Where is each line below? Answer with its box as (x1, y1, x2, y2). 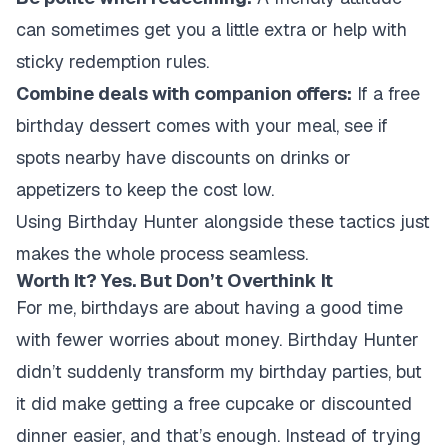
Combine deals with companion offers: (16, 82, 352, 105)
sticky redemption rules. (16, 50, 209, 73)
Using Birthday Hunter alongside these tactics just (16, 210, 430, 233)
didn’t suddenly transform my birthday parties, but (16, 360, 422, 383)
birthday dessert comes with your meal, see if (16, 114, 388, 137)
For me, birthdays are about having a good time (16, 296, 403, 319)
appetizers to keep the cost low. (16, 178, 274, 201)
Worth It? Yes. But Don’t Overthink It (16, 269, 333, 292)
